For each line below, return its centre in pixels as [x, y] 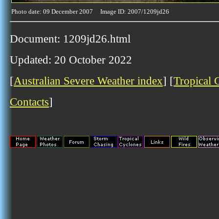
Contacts [29, 102]
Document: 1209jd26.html [70, 39]
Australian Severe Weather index [88, 81]
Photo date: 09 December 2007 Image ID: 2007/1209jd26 [90, 11]
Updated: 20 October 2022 [71, 60]
